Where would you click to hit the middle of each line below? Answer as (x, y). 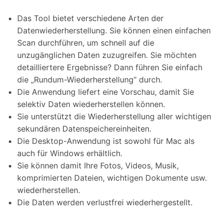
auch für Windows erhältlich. (70, 153)
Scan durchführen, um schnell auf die (86, 42)
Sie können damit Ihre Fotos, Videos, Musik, (98, 165)
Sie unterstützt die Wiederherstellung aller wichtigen (114, 116)
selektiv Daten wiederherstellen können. (91, 104)
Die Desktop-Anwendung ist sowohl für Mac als (106, 141)
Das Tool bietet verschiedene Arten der (90, 18)
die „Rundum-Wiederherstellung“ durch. (90, 79)
